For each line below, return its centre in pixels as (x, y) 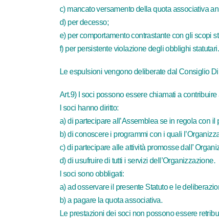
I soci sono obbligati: (92, 174)
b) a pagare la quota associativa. (111, 200)
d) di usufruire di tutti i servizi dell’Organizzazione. (137, 161)
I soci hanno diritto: (89, 108)
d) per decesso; (84, 22)
